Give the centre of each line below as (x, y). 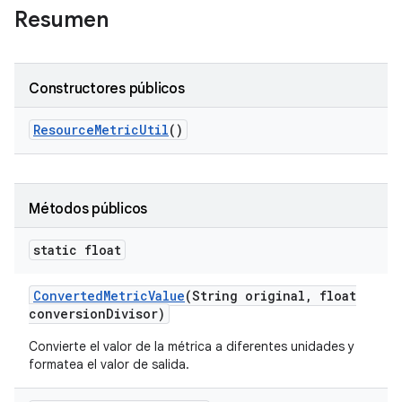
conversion (67, 314)
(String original (245, 296)
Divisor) (135, 314)
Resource (64, 130)
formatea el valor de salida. (109, 364)
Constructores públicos (107, 89)
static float (77, 250)
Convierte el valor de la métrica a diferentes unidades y (192, 346)
